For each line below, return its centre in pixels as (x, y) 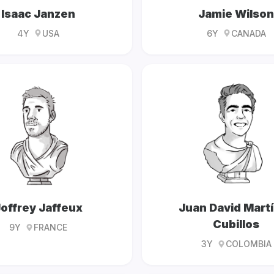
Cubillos (236, 224)
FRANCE (50, 228)
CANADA (248, 33)
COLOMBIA (248, 244)
